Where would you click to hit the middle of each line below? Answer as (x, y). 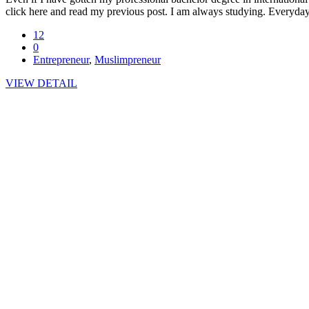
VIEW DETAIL (41, 83)
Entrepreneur (61, 60)
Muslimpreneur (128, 60)
